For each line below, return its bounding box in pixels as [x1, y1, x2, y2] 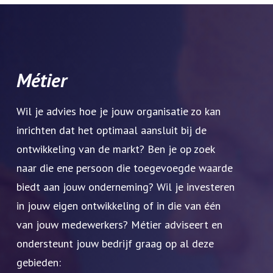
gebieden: [16, 255, 61, 270]
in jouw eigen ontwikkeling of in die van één [16, 199, 221, 213]
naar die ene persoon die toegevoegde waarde [16, 161, 233, 175]
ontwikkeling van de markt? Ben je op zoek [16, 142, 214, 157]
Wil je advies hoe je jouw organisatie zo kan [16, 104, 221, 119]
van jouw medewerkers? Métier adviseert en [16, 218, 222, 232]
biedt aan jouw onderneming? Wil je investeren [16, 180, 235, 194]
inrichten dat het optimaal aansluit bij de [16, 123, 207, 138]
